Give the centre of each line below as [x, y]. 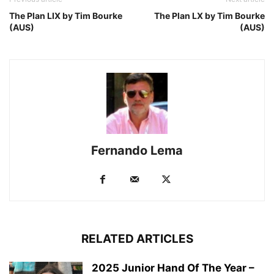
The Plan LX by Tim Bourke [209, 16]
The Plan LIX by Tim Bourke [66, 16]
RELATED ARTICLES [137, 239]
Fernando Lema [137, 151]
